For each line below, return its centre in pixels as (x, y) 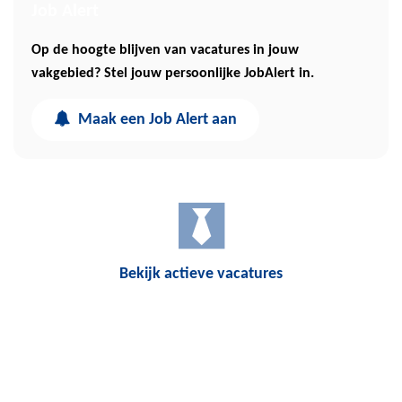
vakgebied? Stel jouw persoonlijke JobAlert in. (173, 74)
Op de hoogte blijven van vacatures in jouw (165, 50)
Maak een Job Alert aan (156, 120)
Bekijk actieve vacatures (201, 274)
